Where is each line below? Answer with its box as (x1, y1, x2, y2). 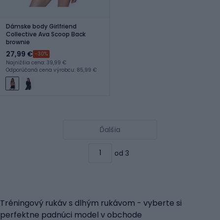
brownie (6, 37, 30, 46)
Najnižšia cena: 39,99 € (6, 58, 66, 66)
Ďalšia (100, 124, 120, 135)
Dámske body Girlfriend (6, 22, 77, 30)
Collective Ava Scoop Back (6, 29, 85, 38)
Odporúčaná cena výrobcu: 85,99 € (6, 66, 97, 74)
